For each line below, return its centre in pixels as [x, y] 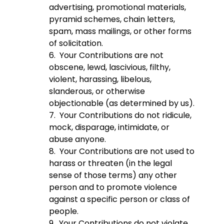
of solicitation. [76, 43]
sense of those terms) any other [113, 175]
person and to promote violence [113, 187]
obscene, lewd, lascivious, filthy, [110, 67]
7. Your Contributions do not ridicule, [120, 115]
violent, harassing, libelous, [100, 79]
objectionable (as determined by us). [122, 103]
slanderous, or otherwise [97, 91]
